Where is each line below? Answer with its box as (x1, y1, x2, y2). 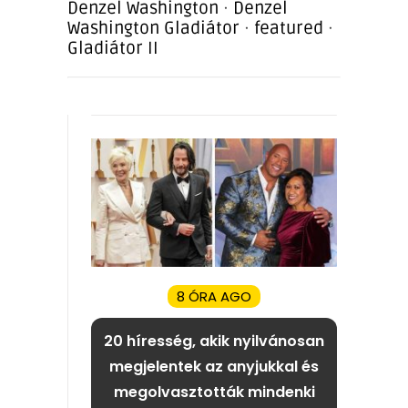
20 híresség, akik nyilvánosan (104, 331, 324, 352)
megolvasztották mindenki (113, 382, 315, 403)
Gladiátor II (67, 37, 158, 60)
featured (254, 17, 323, 40)
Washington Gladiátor (67, 17, 240, 40)
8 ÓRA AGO (177, 287, 251, 307)
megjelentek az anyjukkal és (109, 356, 319, 378)
